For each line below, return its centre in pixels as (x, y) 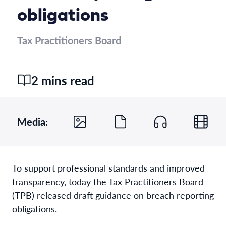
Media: (33, 121)
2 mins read (63, 80)
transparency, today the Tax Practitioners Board (108, 181)
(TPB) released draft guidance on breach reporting (113, 195)
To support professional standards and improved (108, 167)
